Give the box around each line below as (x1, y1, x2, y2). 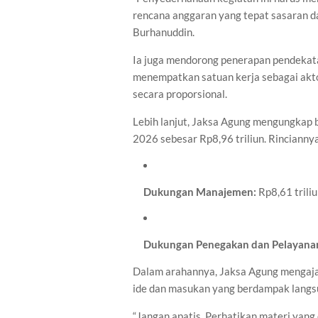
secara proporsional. (133, 87, 227, 100)
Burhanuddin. (133, 26, 194, 38)
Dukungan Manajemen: (143, 185, 256, 198)
